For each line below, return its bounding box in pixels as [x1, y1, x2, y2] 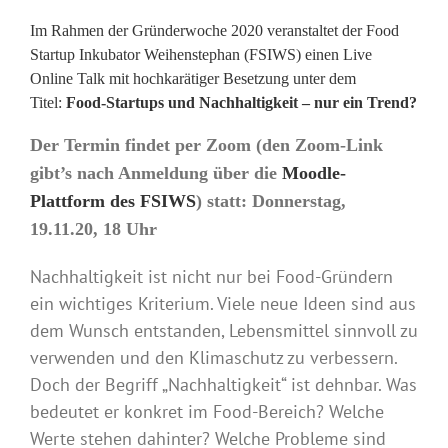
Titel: [30, 93, 66, 111]
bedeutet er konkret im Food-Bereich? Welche [30, 399, 384, 423]
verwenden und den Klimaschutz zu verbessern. [30, 345, 397, 369]
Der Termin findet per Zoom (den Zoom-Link [30, 134, 383, 155]
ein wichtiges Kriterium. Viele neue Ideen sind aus [30, 291, 416, 315]
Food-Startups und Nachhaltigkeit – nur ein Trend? [66, 93, 417, 111]
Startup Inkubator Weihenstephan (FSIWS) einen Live [30, 45, 372, 63]
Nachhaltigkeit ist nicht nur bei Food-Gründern [30, 264, 393, 288]
